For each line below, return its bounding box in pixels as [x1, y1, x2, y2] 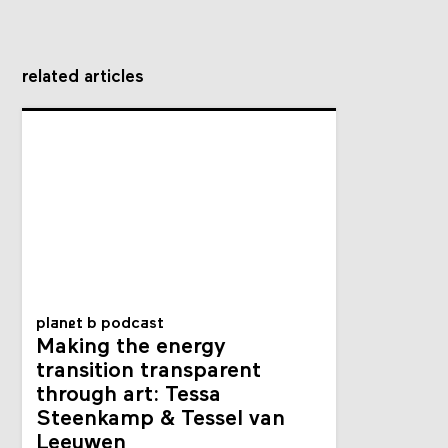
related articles [22, 68, 145, 88]
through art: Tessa [36, 384, 222, 408]
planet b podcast [36, 316, 165, 333]
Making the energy [36, 336, 227, 360]
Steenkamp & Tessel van [36, 408, 286, 432]
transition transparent [36, 360, 262, 384]
